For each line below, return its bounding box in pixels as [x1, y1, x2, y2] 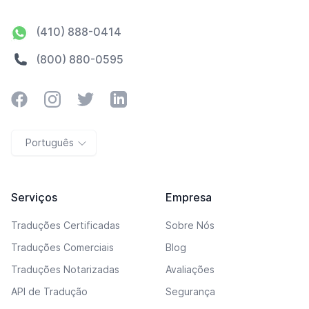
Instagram [43, 92, 94, 106]
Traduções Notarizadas [11, 263, 119, 275]
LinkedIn [110, 92, 152, 106]
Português [26, 137, 74, 148]
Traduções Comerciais [11, 241, 114, 253]
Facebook [10, 92, 62, 106]
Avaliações [166, 263, 215, 275]
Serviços [11, 190, 57, 204]
